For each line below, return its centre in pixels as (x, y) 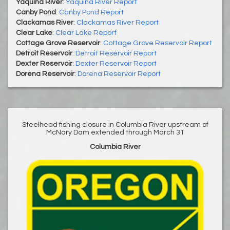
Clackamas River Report (118, 22)
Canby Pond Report (91, 12)
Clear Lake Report (86, 33)
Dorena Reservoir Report (119, 74)
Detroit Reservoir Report (116, 53)
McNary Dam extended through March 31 (115, 132)
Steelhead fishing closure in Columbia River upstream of (115, 124)
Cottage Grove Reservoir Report (158, 43)
